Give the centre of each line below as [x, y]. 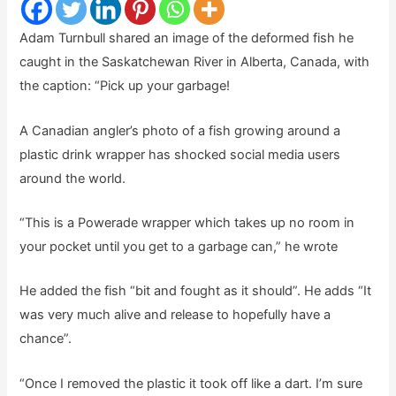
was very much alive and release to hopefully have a [175, 315]
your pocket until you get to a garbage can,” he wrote [179, 246]
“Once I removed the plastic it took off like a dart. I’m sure [191, 383]
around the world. [73, 178]
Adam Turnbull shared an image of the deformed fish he [187, 38]
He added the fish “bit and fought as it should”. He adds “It [196, 291]
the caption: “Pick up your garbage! [125, 86]
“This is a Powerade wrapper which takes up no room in [187, 222]
